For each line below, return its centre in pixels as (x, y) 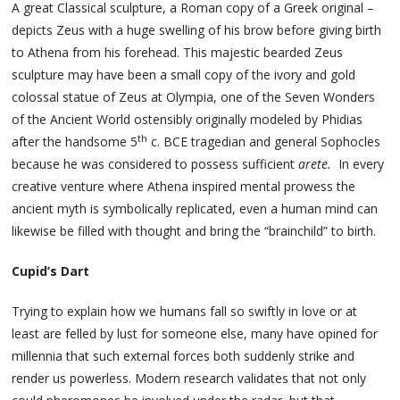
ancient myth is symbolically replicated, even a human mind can (195, 209)
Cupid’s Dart (51, 271)
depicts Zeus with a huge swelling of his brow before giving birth (197, 30)
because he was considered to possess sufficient (155, 164)
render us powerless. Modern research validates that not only (189, 379)
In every (358, 164)
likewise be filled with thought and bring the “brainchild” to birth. (194, 231)
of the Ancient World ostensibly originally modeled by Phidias (187, 120)
